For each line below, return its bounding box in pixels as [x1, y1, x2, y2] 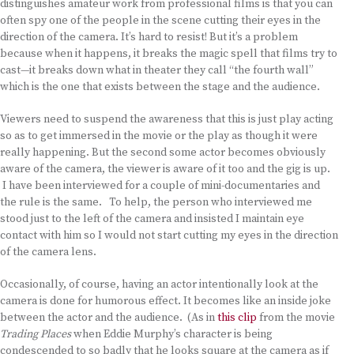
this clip [217, 311, 257, 325]
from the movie [257, 311, 335, 325]
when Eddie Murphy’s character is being [73, 327, 273, 341]
